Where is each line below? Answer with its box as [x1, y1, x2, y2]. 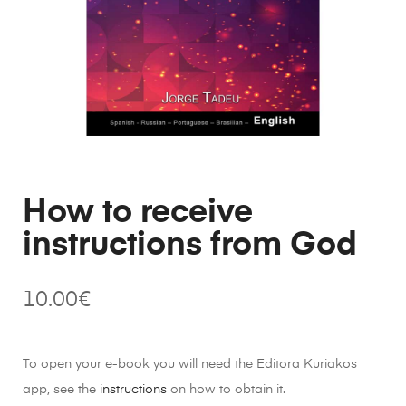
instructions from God [23, 228, 357, 262]
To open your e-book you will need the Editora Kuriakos [23, 357, 357, 371]
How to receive [23, 196, 253, 229]
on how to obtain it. [167, 382, 285, 396]
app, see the [23, 382, 100, 396]
